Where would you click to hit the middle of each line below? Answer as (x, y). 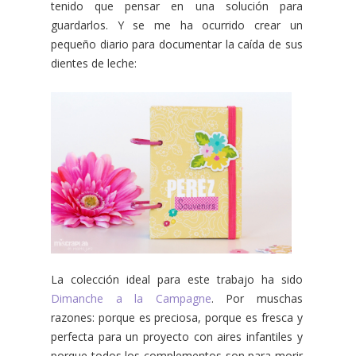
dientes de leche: (94, 63)
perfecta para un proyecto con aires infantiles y (177, 336)
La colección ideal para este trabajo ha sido (177, 279)
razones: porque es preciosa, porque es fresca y (177, 317)
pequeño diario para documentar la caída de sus (177, 44)
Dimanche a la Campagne (131, 298)
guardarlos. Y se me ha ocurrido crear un (177, 25)
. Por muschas (257, 298)
